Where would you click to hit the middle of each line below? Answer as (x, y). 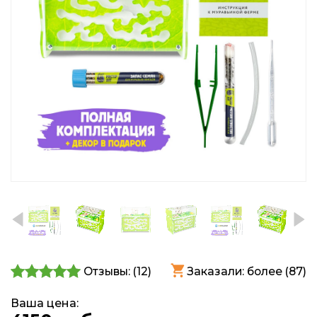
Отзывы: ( (110, 271)
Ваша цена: (45, 304)
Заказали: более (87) (247, 271)
